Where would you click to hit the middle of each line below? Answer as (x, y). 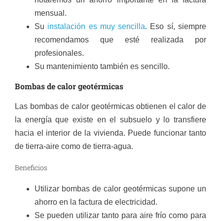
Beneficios (31, 168)
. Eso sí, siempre (176, 27)
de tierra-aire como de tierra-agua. (74, 147)
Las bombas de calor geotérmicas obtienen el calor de (110, 107)
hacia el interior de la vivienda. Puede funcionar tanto (110, 133)
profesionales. (59, 53)
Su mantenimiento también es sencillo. (102, 67)
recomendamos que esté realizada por (120, 40)
